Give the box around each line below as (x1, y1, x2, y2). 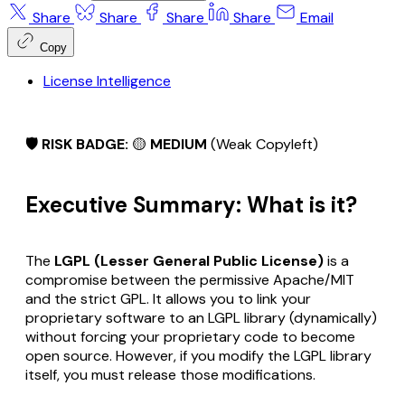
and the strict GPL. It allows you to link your (25, 288, 311, 308)
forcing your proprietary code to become (77, 326, 355, 346)
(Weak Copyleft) (207, 134, 318, 154)
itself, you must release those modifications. (25, 364, 316, 384)
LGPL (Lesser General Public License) (54, 250, 324, 270)
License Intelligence (43, 71, 171, 90)
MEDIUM (150, 134, 207, 154)
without (25, 326, 77, 346)
